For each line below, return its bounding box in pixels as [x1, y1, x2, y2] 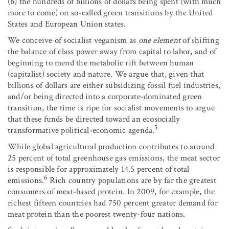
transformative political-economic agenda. [8, 124, 155, 136]
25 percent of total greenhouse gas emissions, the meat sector [8, 152, 220, 164]
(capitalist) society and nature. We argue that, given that [8, 68, 204, 80]
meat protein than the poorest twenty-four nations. [8, 208, 186, 220]
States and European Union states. [8, 18, 126, 30]
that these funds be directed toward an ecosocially [8, 113, 180, 125]
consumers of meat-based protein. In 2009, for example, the [8, 186, 215, 197]
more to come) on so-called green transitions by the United [8, 7, 213, 18]
